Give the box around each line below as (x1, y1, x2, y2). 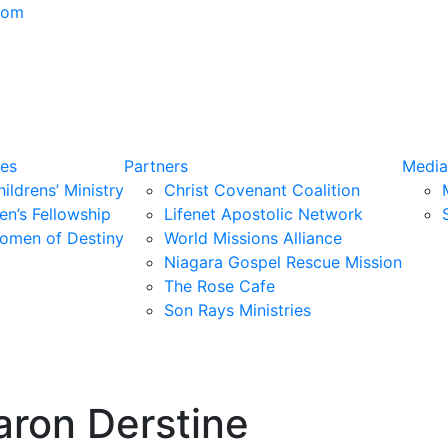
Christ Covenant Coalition (164, 179, 360, 200)
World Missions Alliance (164, 227, 342, 248)
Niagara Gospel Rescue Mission (164, 251, 402, 272)
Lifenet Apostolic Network (164, 203, 363, 224)
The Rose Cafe (164, 275, 275, 296)
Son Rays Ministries (164, 299, 311, 320)
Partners (124, 155, 188, 176)
